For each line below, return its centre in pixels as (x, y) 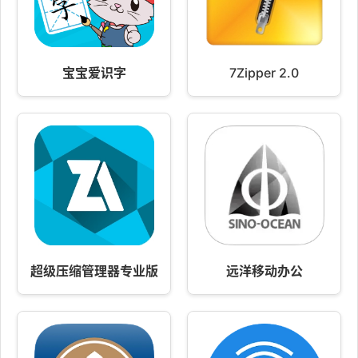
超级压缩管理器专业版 (94, 271)
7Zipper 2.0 (264, 73)
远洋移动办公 (264, 271)
